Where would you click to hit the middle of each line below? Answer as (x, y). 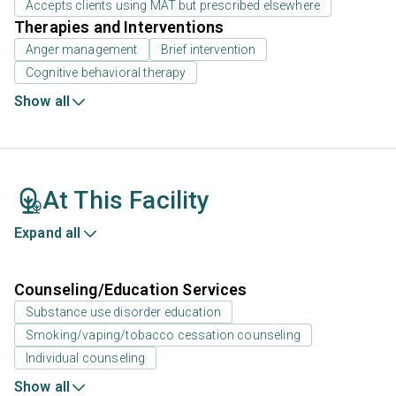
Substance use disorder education (124, 312)
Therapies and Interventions (119, 27)
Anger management (82, 50)
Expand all (48, 233)
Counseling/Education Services (131, 290)
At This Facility (126, 201)
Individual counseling (86, 358)
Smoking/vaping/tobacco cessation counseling (163, 335)
